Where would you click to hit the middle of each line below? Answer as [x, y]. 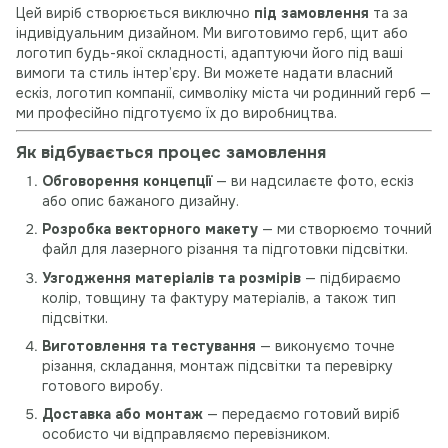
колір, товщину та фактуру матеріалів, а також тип [219, 297]
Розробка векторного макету [150, 229]
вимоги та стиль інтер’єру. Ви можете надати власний [204, 73]
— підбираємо [351, 277]
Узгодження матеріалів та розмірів [171, 277]
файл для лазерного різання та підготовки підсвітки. [225, 249]
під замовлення [311, 13]
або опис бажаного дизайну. [140, 200]
